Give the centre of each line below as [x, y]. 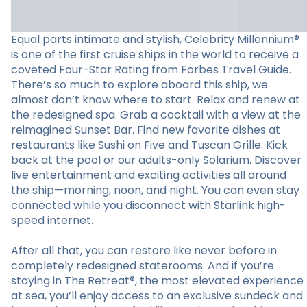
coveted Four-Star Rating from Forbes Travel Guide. [151, 70]
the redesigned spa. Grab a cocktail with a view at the [156, 115]
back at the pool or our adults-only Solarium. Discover [156, 160]
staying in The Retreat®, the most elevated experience [157, 281]
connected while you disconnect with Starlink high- [148, 205]
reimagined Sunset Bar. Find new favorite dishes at [146, 130]
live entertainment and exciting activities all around [149, 175]
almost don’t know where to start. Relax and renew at [156, 100]
